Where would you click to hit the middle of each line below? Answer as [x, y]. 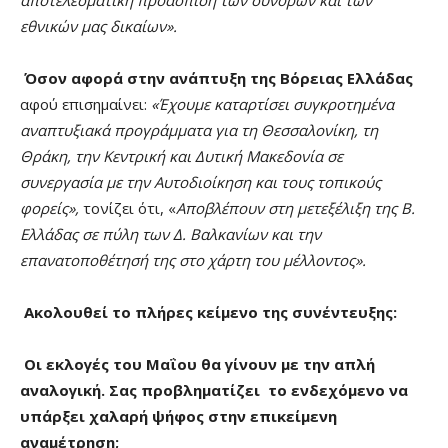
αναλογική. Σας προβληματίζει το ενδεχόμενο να [214, 389]
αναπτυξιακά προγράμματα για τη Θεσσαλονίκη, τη [199, 129]
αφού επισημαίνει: [85, 103]
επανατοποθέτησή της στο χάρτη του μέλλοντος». [193, 259]
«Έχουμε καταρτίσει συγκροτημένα [272, 103]
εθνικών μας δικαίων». [98, 25]
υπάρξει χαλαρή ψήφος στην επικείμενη [178, 415]
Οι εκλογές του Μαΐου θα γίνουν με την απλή [199, 363]
